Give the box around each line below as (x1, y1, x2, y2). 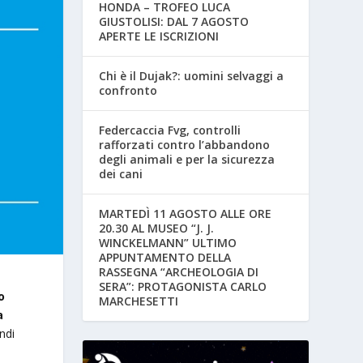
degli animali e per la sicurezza (99, 151, 275, 167)
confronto (99, 82, 158, 98)
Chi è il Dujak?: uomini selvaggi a (99, 67, 284, 83)
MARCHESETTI (99, 293, 179, 309)
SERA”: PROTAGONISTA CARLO (99, 278, 267, 294)
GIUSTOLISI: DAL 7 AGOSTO (99, 13, 250, 29)
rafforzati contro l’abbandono (99, 136, 271, 152)
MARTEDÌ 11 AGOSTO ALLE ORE (99, 205, 272, 221)
